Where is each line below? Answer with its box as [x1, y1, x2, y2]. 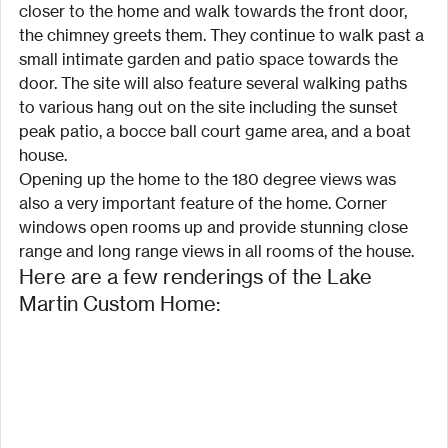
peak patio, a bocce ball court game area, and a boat [19, 121, 415, 141]
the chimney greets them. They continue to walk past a [19, 25, 428, 45]
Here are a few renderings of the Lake [19, 264, 377, 289]
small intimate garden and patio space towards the [19, 49, 402, 69]
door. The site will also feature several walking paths [19, 73, 411, 93]
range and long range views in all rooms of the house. [19, 241, 414, 261]
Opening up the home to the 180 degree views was [19, 169, 400, 189]
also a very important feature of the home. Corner [19, 193, 391, 213]
